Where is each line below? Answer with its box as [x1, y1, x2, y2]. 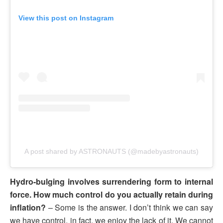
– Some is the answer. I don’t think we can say [46, 201, 213, 213]
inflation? [10, 201, 46, 213]
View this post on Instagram [18, 13, 113, 22]
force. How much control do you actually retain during [10, 188, 213, 200]
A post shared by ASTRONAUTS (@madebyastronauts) [24, 147, 199, 155]
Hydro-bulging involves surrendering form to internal [10, 175, 213, 187]
